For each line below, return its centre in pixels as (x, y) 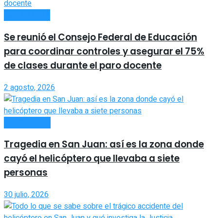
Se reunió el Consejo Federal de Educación (100, 37)
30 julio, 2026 (26, 195)
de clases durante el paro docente (83, 65)
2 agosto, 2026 (29, 87)
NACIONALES (27, 122)
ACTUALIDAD (27, 15)
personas (26, 173)
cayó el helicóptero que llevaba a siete (92, 159)
